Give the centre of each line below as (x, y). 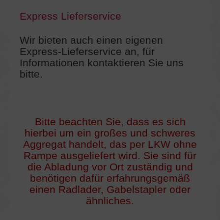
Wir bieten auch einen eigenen (91, 40)
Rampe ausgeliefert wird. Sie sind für (110, 155)
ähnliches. (110, 201)
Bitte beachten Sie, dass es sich (110, 122)
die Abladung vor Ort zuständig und (110, 167)
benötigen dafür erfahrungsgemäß (110, 178)
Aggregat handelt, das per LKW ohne (110, 144)
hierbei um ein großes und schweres (110, 133)
